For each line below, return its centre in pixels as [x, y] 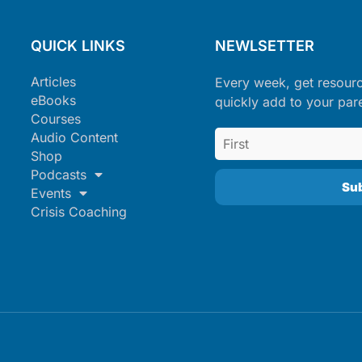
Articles [53, 82]
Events [51, 193]
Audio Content [74, 137]
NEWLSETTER [265, 46]
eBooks [53, 100]
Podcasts [59, 175]
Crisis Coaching [79, 212]
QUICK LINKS [78, 46]
